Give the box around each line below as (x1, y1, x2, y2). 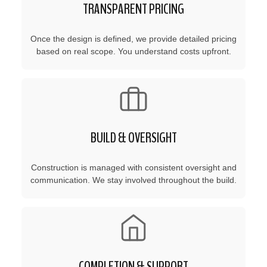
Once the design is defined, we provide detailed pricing (30, 33, 237, 44)
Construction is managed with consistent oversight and (30, 162, 237, 172)
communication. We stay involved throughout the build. (30, 175, 237, 185)
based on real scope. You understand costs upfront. (36, 46, 231, 56)
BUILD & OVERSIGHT (90, 128, 177, 147)
